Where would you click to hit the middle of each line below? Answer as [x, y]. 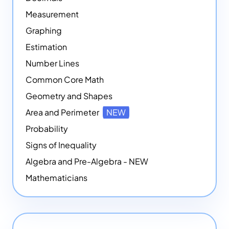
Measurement [52, 14]
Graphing [44, 31]
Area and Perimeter [63, 112]
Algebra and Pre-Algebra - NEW [87, 162]
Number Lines [52, 63]
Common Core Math [65, 80]
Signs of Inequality [61, 145]
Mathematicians [56, 178]
